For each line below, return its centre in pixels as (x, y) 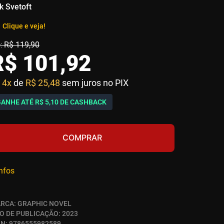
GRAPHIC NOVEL (44, 203)
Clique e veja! (24, 26)
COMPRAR (82, 138)
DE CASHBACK (82, 102)
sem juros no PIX (95, 83)
